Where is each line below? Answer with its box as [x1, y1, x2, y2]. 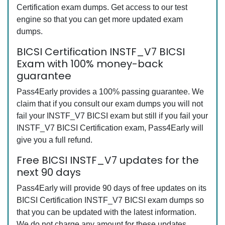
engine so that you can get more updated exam [17, 15, 183, 24]
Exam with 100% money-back [17, 57, 163, 71]
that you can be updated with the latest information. [17, 208, 196, 216]
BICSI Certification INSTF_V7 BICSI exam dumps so [17, 196, 204, 204]
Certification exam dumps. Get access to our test [17, 3, 187, 12]
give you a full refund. [17, 136, 92, 144]
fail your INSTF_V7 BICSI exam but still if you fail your [17, 111, 208, 120]
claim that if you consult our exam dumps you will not [17, 99, 203, 108]
